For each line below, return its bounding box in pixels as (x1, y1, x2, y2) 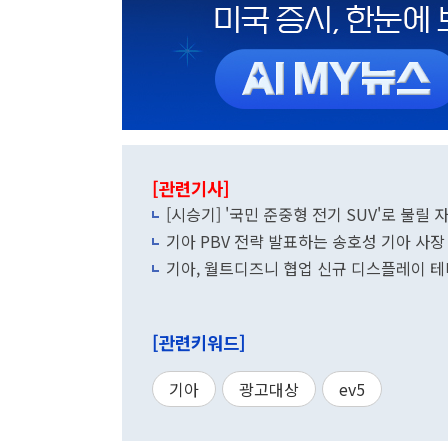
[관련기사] (152, 176, 230, 201)
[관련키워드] (152, 330, 246, 355)
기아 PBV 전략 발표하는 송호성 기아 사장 (166, 229, 445, 253)
